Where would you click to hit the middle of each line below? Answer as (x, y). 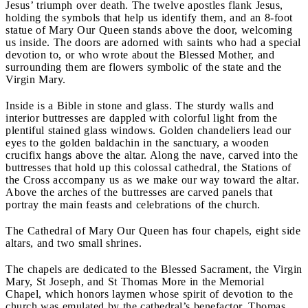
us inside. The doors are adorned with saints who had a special (153, 42)
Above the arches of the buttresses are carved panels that (139, 192)
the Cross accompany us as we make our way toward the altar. (152, 179)
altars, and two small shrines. (74, 243)
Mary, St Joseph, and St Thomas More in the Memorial (135, 281)
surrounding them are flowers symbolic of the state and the (144, 67)
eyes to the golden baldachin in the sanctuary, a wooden (137, 142)
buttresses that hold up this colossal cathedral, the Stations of (148, 167)
